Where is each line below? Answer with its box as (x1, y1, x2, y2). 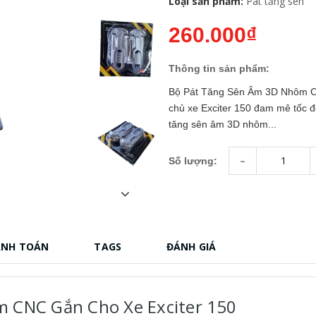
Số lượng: (169, 155, 217, 167)
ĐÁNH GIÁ (166, 239, 217, 253)
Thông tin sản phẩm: (169, 62, 269, 74)
